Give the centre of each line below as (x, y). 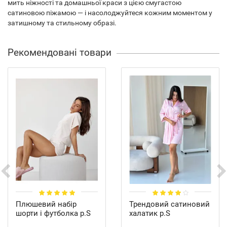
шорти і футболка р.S (53, 214)
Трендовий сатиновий (169, 204)
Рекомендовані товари (60, 52)
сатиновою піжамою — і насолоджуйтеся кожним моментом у (110, 13)
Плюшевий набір (46, 204)
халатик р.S (150, 214)
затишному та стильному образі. (62, 23)
